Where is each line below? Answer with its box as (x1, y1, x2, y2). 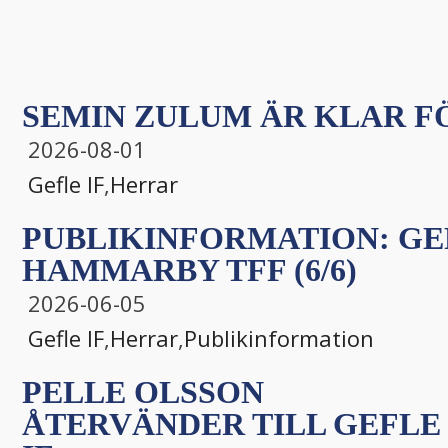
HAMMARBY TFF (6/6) (22, 251, 357, 288)
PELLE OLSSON (22, 373, 264, 410)
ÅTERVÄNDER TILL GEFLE (22, 405, 441, 442)
